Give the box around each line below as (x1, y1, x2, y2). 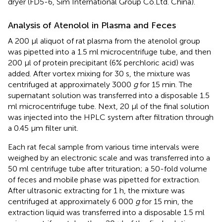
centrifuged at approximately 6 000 (8, 197, 135, 207)
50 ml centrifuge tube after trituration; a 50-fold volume (8, 164, 207, 174)
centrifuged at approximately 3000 (8, 80, 133, 90)
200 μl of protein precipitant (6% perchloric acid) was (8, 58, 194, 68)
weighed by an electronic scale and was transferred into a (8, 153, 210, 163)
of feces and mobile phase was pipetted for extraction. (8, 175, 200, 185)
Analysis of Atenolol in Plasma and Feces (8, 20, 176, 31)
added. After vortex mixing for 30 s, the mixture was (8, 69, 190, 79)
